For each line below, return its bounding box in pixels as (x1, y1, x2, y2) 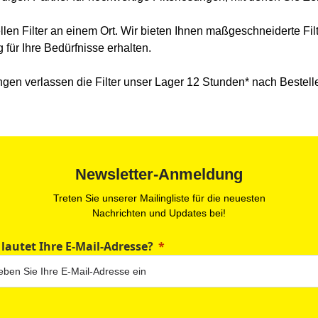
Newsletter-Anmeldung (75, 165, 243, 184)
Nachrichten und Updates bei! (92, 207, 226, 219)
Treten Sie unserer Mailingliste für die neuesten (53, 192, 265, 204)
